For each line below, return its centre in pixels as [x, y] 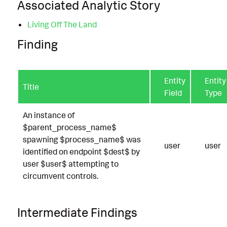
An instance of [49, 115]
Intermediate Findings [77, 212]
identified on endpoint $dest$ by [81, 151]
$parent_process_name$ [70, 127]
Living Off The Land [62, 25]
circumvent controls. [61, 176]
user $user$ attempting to [71, 163]
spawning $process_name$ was [82, 139]
